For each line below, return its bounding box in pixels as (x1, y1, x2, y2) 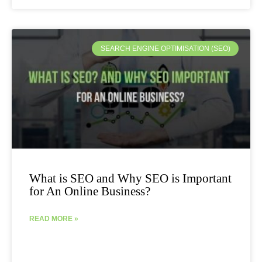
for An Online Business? (29, 184, 150, 198)
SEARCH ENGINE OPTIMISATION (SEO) (100, 44, 230, 53)
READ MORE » (29, 214, 78, 223)
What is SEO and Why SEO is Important (29, 171, 232, 185)
